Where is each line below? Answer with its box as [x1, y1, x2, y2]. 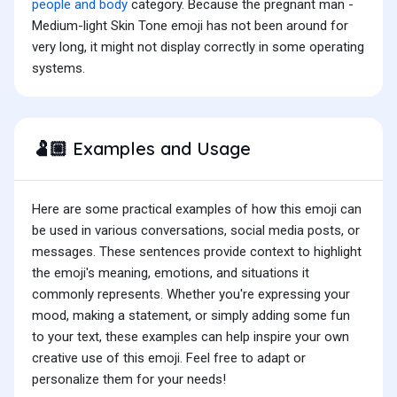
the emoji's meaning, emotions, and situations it [32, 265, 309, 282]
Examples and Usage [67, 137, 251, 160]
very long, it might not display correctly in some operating [32, 39, 364, 56]
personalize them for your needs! [32, 371, 226, 388]
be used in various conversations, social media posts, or [32, 222, 360, 239]
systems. [32, 60, 85, 77]
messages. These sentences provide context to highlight [32, 244, 362, 261]
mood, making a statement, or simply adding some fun [32, 307, 350, 324]
